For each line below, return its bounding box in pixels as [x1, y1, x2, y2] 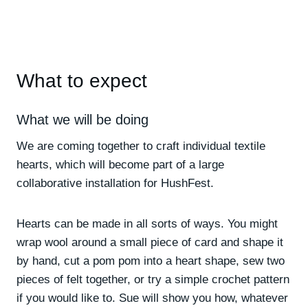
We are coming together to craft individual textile [16, 140, 265, 153]
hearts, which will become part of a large [16, 158, 224, 171]
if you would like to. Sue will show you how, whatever [16, 291, 288, 305]
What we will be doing [16, 112, 148, 127]
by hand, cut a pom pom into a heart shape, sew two [16, 254, 285, 267]
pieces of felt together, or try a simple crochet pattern [16, 273, 289, 286]
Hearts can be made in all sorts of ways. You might [16, 217, 278, 230]
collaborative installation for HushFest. [16, 177, 214, 190]
